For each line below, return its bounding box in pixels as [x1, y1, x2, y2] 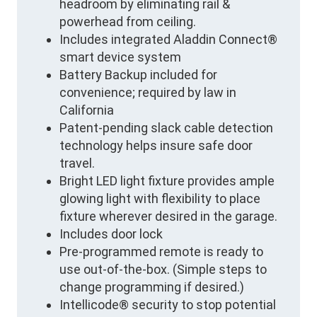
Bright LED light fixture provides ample [59, 173, 275, 189]
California [59, 103, 114, 118]
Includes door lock [59, 226, 163, 242]
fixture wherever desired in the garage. [59, 209, 277, 224]
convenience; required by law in [59, 85, 236, 100]
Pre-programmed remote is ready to [59, 244, 263, 260]
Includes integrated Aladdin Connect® [59, 32, 277, 47]
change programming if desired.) [59, 279, 244, 295]
